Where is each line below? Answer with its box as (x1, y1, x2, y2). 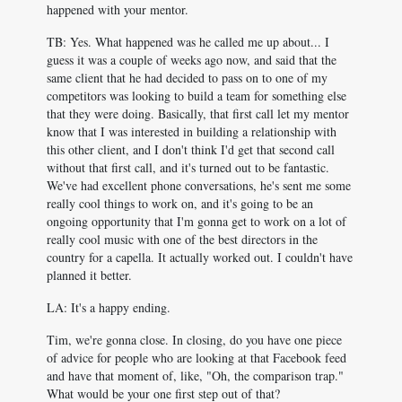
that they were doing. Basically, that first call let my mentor (47, 105, 349, 122)
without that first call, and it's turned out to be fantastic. (47, 159, 329, 176)
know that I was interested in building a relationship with (47, 123, 336, 140)
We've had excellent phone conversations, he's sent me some (47, 177, 351, 194)
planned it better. (47, 267, 132, 284)
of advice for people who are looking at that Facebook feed (47, 349, 346, 366)
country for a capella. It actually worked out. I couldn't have (47, 249, 353, 266)
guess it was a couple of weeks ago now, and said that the (47, 51, 336, 68)
